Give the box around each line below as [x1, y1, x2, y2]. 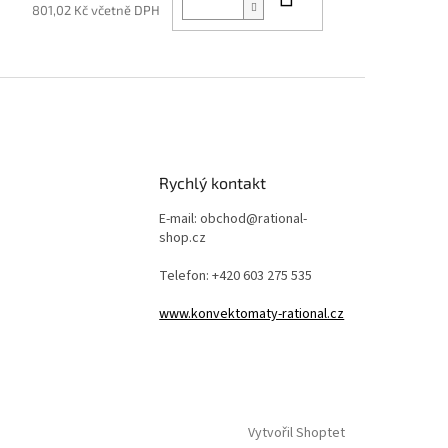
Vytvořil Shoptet [248, 423, 345, 444]
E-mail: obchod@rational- [159, 209, 308, 230]
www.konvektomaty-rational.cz [159, 304, 345, 325]
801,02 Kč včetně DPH [32, 2, 160, 19]
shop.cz [159, 228, 207, 249]
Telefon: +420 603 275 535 [159, 266, 313, 287]
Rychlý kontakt [159, 173, 267, 193]
